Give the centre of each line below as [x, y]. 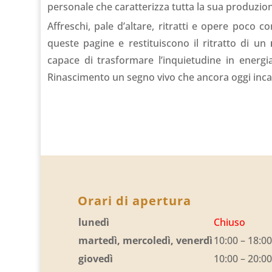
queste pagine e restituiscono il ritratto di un [158, 43]
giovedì [95, 259]
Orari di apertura [134, 201]
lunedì [93, 223]
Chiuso [229, 223]
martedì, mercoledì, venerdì [145, 241]
